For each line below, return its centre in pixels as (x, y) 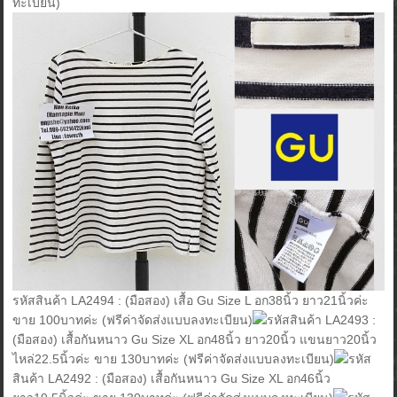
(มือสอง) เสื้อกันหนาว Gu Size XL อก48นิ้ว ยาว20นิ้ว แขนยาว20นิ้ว (195, 340)
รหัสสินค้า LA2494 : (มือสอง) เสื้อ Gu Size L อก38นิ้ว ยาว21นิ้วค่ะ (191, 301)
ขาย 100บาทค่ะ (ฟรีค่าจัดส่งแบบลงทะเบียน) (133, 320)
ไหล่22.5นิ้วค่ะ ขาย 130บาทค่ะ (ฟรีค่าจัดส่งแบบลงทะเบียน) (174, 359)
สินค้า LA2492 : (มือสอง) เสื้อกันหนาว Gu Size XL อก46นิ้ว (172, 379)
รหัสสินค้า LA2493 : (322, 320)
